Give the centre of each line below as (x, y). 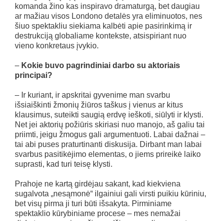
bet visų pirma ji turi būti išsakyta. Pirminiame (93, 203)
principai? (34, 75)
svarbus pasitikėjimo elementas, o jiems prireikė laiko (108, 154)
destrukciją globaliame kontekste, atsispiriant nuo (101, 36)
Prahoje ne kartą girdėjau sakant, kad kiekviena (98, 184)
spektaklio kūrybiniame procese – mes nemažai (98, 213)
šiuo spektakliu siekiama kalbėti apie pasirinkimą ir (103, 26)
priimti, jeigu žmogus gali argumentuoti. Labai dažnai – (110, 134)
